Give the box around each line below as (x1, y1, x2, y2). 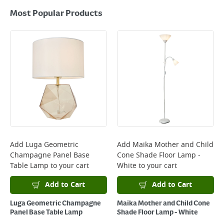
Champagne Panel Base (10, 150, 89, 160)
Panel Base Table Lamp (10, 208, 82, 216)
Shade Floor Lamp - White (117, 208, 198, 216)
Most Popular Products (10, 9, 102, 19)
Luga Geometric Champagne (10, 199, 101, 207)
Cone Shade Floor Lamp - (117, 150, 200, 160)
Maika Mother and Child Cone (117, 199, 210, 207)
